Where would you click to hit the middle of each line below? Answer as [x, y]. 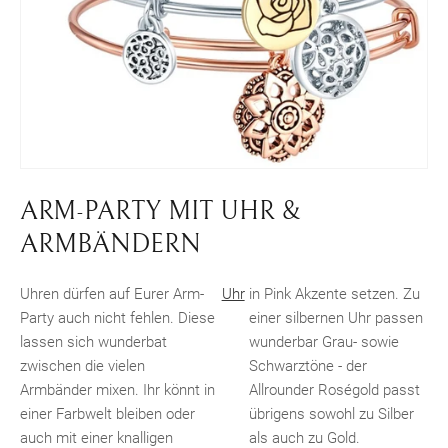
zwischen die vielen [82, 366]
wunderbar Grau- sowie [323, 342]
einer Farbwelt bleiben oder [107, 414]
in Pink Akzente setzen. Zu [334, 294]
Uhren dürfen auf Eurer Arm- [112, 294]
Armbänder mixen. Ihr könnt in [117, 390]
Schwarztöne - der [307, 366]
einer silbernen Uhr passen [335, 318]
